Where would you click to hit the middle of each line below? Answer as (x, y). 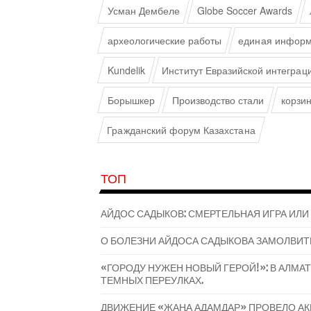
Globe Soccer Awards (245, 10)
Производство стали (218, 100)
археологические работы (165, 40)
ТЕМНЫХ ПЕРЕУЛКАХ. (152, 280)
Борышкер (131, 100)
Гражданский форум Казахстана (181, 130)
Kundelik (126, 70)
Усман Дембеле (144, 10)
